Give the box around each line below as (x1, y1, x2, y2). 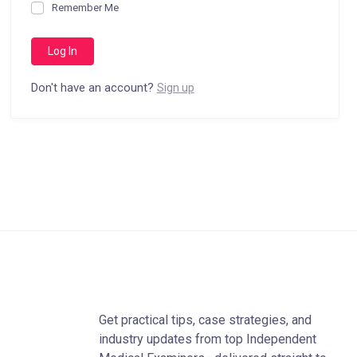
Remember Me (51, 2, 119, 14)
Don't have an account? (30, 80, 157, 95)
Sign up (156, 81, 194, 94)
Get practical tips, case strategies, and (98, 312, 312, 328)
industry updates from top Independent (98, 331, 316, 347)
